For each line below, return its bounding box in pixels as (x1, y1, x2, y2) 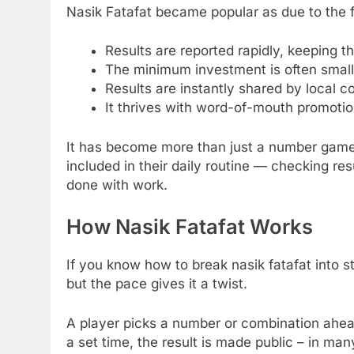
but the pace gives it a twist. (66, 276, 247, 292)
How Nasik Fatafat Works (66, 214, 313, 239)
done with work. (66, 176, 168, 193)
